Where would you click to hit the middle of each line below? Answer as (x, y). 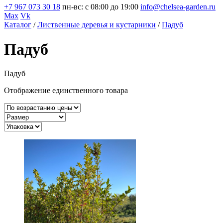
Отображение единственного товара (66, 91)
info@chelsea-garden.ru (178, 7)
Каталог (18, 25)
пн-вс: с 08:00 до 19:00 (100, 7)
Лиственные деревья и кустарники (97, 25)
